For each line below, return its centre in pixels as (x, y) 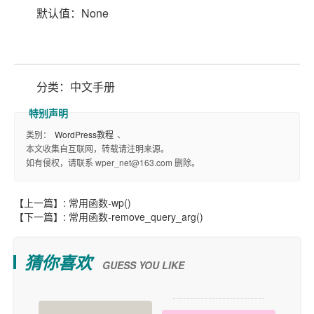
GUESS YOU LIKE (143, 265)
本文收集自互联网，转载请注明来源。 (97, 148)
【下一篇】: (41, 217)
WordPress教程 (84, 134)
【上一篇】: (41, 203)
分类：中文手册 (76, 87)
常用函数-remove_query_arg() (136, 217)
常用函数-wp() (100, 203)
